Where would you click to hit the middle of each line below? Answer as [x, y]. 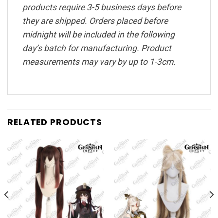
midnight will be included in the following [99, 35]
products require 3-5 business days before [102, 8]
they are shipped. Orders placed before [95, 21]
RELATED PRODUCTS [55, 122]
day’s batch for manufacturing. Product [97, 48]
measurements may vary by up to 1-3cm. [99, 62]
